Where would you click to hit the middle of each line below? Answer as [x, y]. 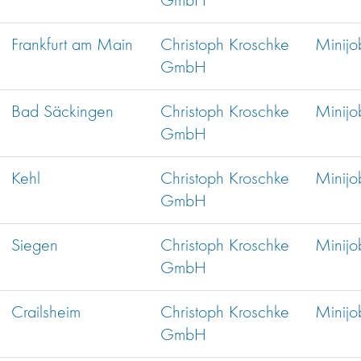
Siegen [35, 246]
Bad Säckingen [62, 112]
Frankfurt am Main [72, 46]
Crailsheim [46, 313]
